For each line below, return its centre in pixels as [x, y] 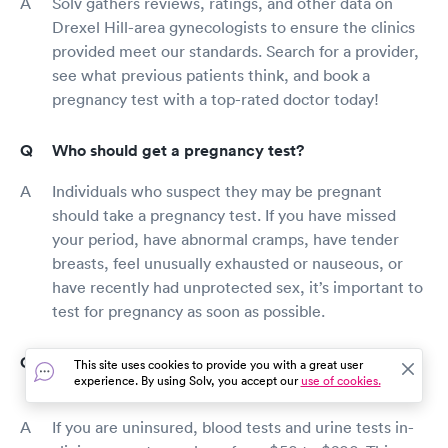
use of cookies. [340, 380]
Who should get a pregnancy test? [178, 150]
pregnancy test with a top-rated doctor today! [215, 98]
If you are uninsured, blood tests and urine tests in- [233, 426]
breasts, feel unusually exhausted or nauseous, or [227, 262]
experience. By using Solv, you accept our [187, 380]
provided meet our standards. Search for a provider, [235, 50]
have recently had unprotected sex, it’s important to [237, 286]
